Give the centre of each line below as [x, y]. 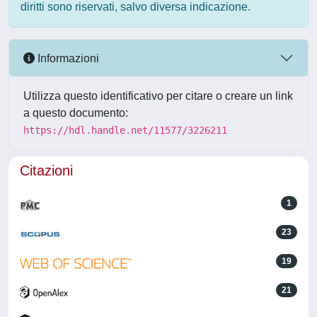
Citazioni [46, 171]
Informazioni [67, 58]
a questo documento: [76, 113]
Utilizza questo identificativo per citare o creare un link [158, 96]
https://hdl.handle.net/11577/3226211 [125, 130]
